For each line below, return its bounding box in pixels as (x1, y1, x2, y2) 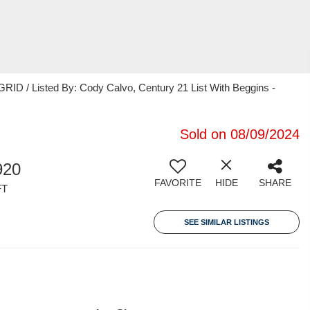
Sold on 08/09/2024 (180, 127, 300, 142)
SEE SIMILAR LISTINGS (184, 218, 269, 226)
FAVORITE (154, 177, 201, 188)
